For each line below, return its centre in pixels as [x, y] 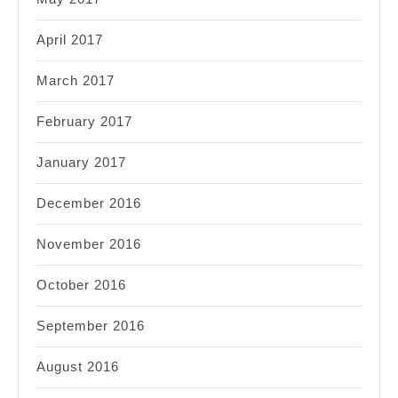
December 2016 [89, 203]
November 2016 [89, 243]
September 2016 [91, 325]
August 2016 [78, 366]
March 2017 [76, 80]
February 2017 [84, 121]
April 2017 [70, 39]
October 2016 [81, 284]
